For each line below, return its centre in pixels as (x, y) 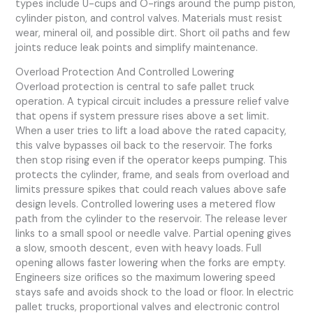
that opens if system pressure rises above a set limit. (143, 117)
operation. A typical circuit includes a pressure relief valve (153, 102)
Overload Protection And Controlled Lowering (125, 73)
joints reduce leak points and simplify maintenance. (137, 48)
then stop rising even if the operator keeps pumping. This (152, 161)
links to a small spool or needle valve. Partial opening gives (154, 234)
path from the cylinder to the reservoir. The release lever (152, 219)
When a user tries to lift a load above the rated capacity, (151, 131)
